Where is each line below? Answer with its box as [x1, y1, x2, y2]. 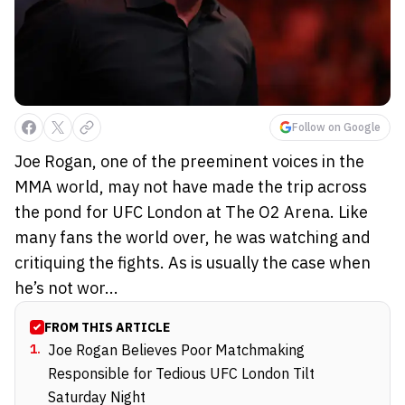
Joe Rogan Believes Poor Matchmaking [48, 340, 305, 359]
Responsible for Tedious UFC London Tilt [48, 363, 315, 382]
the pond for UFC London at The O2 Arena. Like [14, 201, 368, 222]
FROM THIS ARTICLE [44, 318, 170, 335]
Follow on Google [292, 119, 381, 134]
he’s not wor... [14, 277, 118, 298]
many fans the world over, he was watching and [14, 226, 371, 248]
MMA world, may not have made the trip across [14, 175, 367, 197]
